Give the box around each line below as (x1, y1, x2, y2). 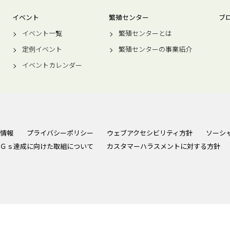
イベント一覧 (22, 28, 62, 38)
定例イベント (22, 44, 62, 54)
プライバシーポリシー (27, 128, 93, 138)
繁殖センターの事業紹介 (119, 44, 192, 54)
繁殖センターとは (119, 28, 172, 38)
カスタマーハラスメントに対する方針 (107, 141, 220, 151)
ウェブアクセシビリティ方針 (107, 128, 193, 138)
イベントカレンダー (22, 60, 82, 70)
